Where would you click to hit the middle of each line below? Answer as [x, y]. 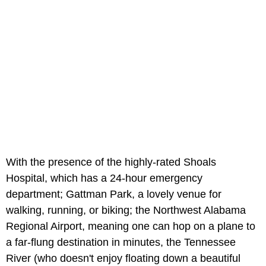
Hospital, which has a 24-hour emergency [104, 178]
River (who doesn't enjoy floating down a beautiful [123, 259]
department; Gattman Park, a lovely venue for [114, 194]
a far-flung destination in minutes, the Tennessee [121, 243]
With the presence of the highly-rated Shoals [111, 162]
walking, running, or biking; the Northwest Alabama [126, 210]
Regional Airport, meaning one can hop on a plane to [131, 227]
